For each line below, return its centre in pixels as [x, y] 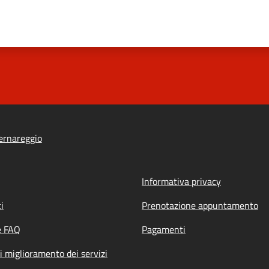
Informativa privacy [181, 181]
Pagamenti [164, 229]
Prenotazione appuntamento [200, 205]
